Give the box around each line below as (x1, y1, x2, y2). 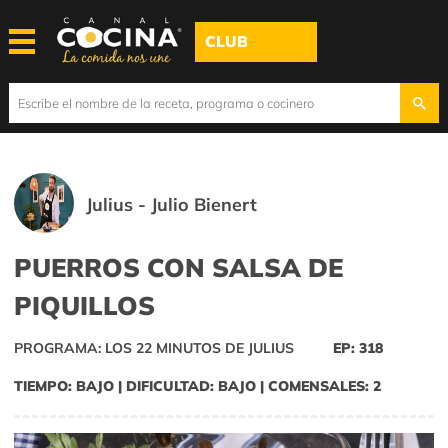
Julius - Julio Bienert (86, 193, 258, 216)
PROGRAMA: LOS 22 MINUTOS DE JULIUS (14, 339, 294, 358)
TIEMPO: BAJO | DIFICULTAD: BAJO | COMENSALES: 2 (14, 377, 381, 396)
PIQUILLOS (14, 289, 155, 322)
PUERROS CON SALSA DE (14, 251, 343, 284)
